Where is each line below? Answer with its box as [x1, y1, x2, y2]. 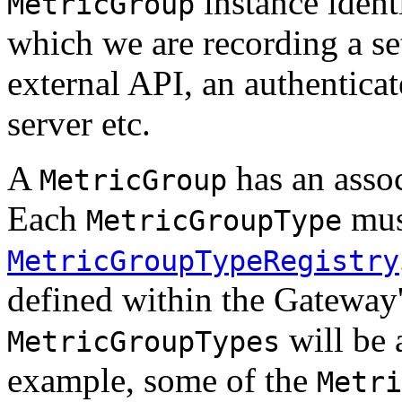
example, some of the [7, 360, 317, 399]
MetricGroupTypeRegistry [7, 244, 399, 277]
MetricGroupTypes [7, 325, 280, 358]
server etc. [7, 103, 151, 143]
